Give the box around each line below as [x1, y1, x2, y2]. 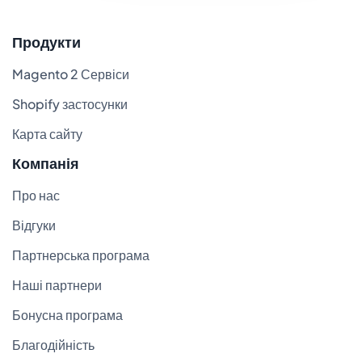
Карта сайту [12, 125, 82, 143]
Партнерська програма [12, 246, 149, 264]
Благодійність [12, 336, 95, 354]
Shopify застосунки [12, 95, 128, 113]
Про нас [12, 187, 60, 204]
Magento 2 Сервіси [12, 65, 129, 83]
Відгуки [12, 217, 56, 234]
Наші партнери [12, 276, 102, 294]
